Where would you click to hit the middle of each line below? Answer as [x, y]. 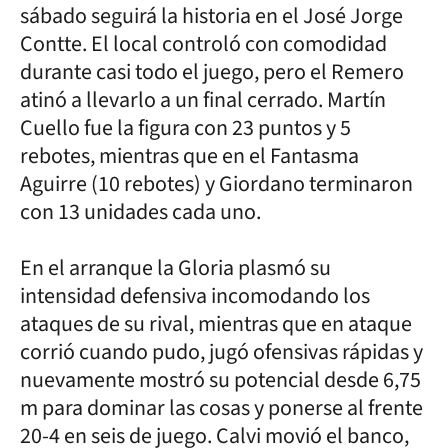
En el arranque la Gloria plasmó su [175, 267]
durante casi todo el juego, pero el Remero [212, 71]
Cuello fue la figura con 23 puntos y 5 [185, 127]
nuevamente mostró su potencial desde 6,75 [220, 379]
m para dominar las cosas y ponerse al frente [221, 407]
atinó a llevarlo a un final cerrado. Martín [203, 99]
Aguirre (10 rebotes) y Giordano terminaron [216, 183]
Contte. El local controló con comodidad [203, 43]
